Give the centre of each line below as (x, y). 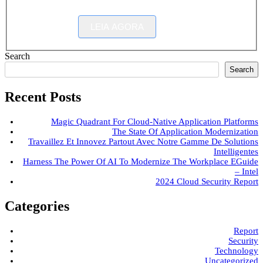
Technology (237, 250)
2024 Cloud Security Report (207, 181)
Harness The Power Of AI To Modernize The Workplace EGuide (141, 161)
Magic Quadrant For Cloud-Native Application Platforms (155, 121)
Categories (37, 206)
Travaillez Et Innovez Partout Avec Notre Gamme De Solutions (143, 141)
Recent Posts (43, 97)
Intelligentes (236, 151)
